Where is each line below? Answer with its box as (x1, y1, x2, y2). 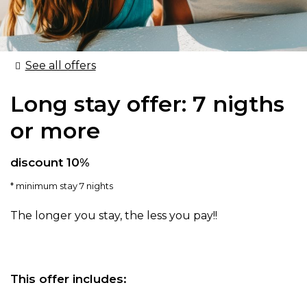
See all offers (25, 59, 96, 72)
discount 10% (10, 155, 90, 169)
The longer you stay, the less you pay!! (10, 208, 217, 222)
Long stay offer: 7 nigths (10, 90, 284, 117)
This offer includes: (10, 271, 127, 286)
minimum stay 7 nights (16, 180, 113, 191)
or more (10, 116, 100, 144)
